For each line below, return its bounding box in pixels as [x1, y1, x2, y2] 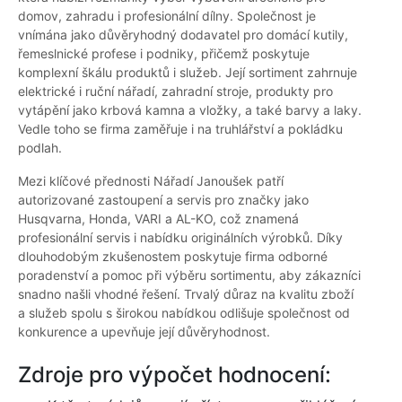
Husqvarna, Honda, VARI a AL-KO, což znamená [18, 211, 299, 227]
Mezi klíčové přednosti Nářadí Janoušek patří [18, 173, 284, 189]
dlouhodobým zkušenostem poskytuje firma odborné [18, 249, 328, 265]
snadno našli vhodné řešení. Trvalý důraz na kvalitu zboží [18, 286, 354, 302]
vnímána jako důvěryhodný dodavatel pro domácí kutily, [18, 27, 348, 43]
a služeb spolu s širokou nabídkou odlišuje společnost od [18, 305, 350, 321]
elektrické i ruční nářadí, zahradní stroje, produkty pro [18, 83, 333, 100]
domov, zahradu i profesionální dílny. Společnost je [18, 8, 316, 24]
